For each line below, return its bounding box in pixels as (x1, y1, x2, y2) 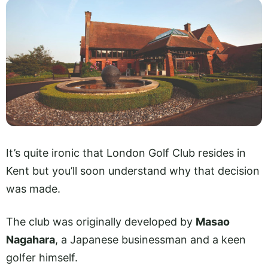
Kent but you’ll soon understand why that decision (6, 165, 260, 178)
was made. (6, 182, 60, 196)
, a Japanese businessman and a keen (55, 233, 246, 246)
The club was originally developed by (6, 215, 196, 228)
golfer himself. (6, 251, 78, 264)
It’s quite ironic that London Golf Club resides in (6, 147, 246, 160)
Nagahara (6, 233, 55, 246)
